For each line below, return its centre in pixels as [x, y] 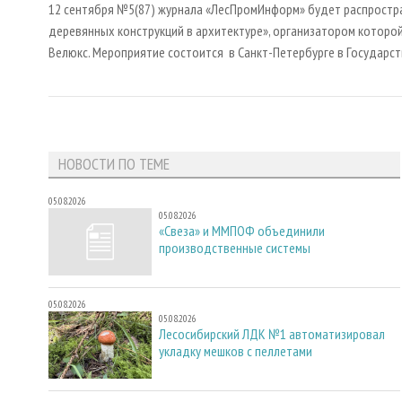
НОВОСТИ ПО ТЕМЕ [114, 164]
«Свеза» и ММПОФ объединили [242, 231]
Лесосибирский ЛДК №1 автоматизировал [272, 333]
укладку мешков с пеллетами [236, 350]
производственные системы [235, 248]
